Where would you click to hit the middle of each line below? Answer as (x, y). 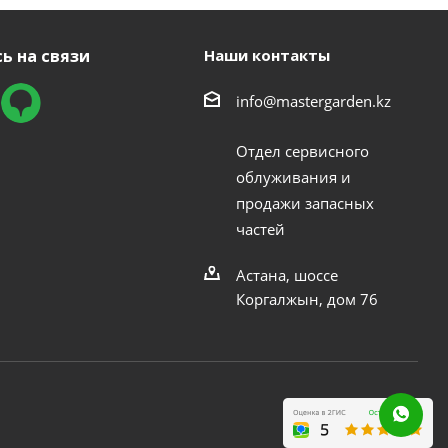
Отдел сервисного (302, 150)
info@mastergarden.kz (313, 101)
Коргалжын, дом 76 (306, 298)
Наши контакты (266, 55)
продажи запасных (304, 202)
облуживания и (293, 176)
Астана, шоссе (286, 274)
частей (260, 228)
